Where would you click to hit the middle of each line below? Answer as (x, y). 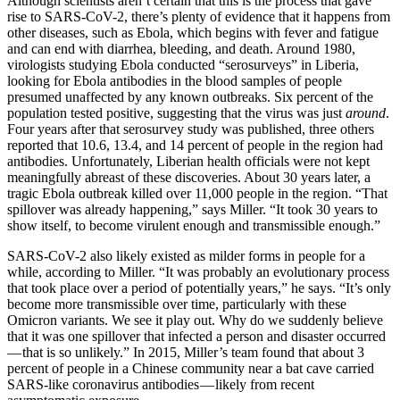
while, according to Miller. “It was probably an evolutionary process (198, 272)
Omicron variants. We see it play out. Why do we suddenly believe (195, 321)
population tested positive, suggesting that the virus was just (176, 113)
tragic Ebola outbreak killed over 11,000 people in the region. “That (197, 194)
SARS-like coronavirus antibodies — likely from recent (161, 385)
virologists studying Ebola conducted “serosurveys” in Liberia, (183, 65)
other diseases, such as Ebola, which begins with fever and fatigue (193, 33)
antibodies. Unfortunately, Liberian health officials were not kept (188, 162)
